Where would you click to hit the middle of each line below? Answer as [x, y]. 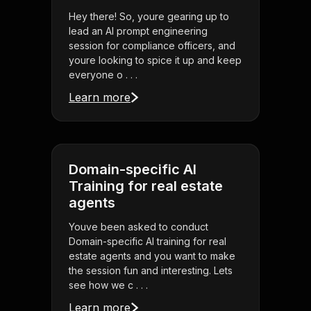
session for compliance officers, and [152, 46]
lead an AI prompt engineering [138, 31]
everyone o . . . [103, 75]
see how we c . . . [108, 285]
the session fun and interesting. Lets [151, 271]
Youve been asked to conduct [138, 227]
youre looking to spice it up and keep [155, 60]
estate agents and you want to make [152, 256]
